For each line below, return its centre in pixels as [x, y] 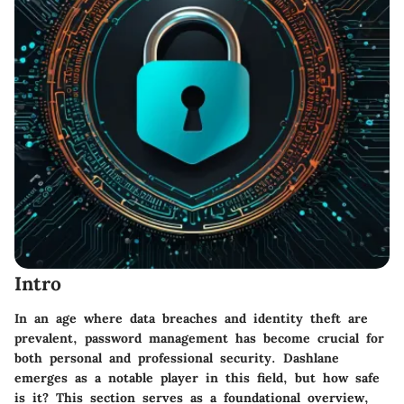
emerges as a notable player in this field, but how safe [197, 377]
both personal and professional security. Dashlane [177, 358]
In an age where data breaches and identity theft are [191, 318]
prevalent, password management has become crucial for [199, 338]
